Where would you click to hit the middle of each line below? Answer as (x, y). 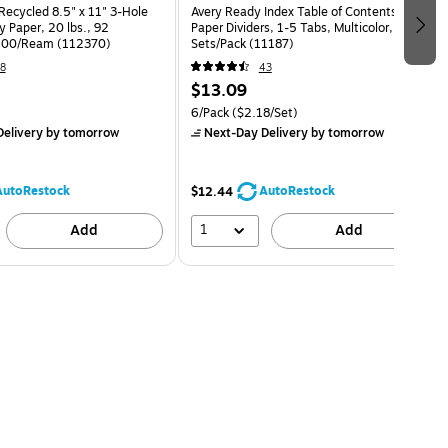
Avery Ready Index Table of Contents (293, 11)
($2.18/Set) (263, 112)
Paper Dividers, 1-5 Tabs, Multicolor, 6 (297, 27)
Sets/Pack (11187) (242, 43)
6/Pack (209, 112)
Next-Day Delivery (255, 132)
